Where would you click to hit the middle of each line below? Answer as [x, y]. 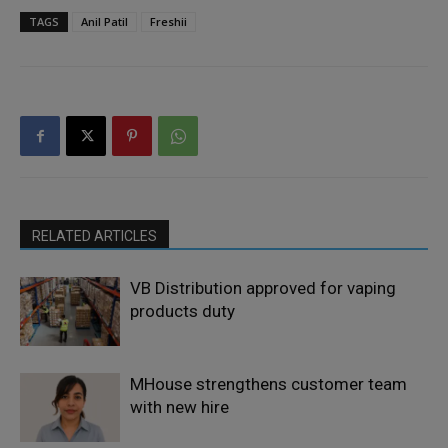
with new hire [179, 407]
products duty [182, 311]
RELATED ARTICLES [94, 236]
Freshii [168, 22]
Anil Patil [104, 22]
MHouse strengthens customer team [268, 384]
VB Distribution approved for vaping [263, 288]
